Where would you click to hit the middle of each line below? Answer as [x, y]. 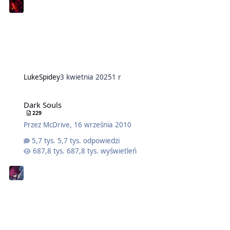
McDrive [56, 125]
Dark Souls [42, 105]
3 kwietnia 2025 [86, 77]
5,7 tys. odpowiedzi [89, 140]
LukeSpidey [42, 77]
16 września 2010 [102, 125]
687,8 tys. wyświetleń [102, 151]
